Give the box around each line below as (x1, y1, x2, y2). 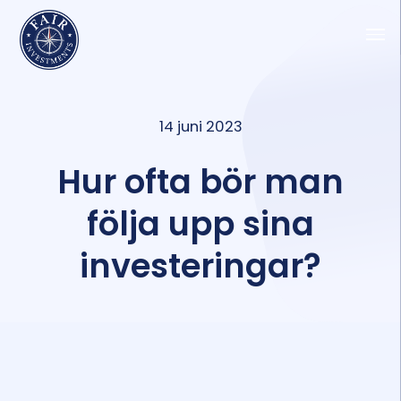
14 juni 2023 (158, 116, 243, 138)
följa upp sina (87, 200, 314, 248)
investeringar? (80, 243, 321, 290)
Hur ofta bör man (57, 158, 344, 206)
